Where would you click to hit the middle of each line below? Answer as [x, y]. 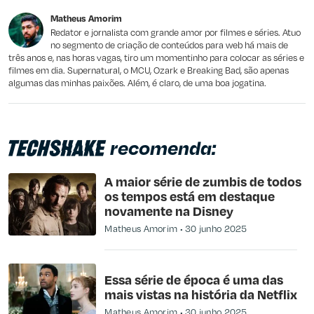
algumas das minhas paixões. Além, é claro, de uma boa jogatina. [137, 83]
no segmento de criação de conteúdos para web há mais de [169, 45]
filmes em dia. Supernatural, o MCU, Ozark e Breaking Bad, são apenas [149, 70]
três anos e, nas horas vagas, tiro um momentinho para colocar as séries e [156, 57]
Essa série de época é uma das [194, 279]
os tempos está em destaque [190, 196]
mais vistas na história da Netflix [201, 294]
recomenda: [163, 148]
